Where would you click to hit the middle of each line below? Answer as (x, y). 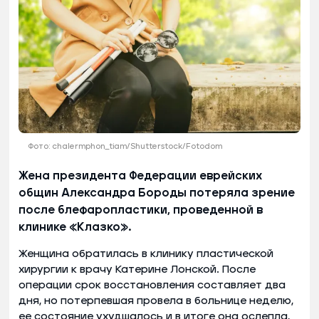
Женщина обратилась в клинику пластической (146, 253)
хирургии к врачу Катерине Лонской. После (137, 269)
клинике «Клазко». (75, 227)
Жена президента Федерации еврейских (140, 176)
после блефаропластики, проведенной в (141, 210)
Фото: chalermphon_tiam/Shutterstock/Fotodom (125, 146)
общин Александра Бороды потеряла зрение (157, 193)
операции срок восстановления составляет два (152, 285)
